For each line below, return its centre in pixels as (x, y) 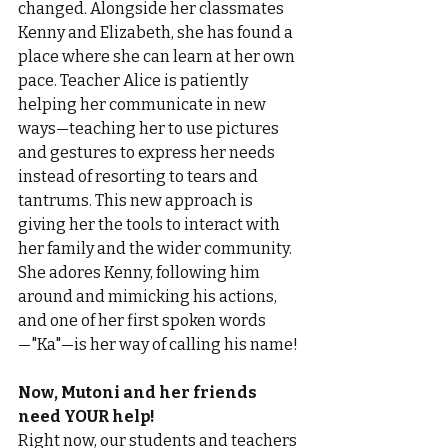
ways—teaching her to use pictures (150, 129)
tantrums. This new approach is (137, 201)
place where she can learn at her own (158, 57)
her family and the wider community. (156, 249)
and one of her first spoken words (142, 321)
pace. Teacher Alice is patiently (134, 81)
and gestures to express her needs (148, 153)
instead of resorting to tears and (139, 177)
